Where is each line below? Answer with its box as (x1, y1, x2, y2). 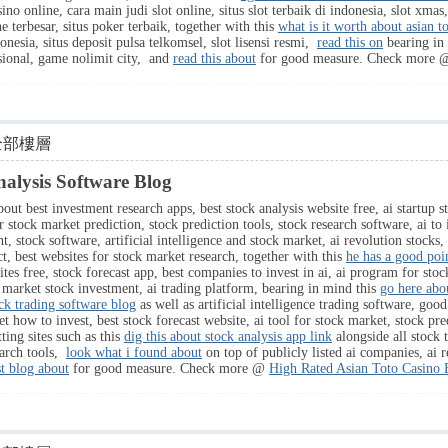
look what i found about (66, 345, 202, 360)
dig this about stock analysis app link (124, 329, 332, 344)
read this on (317, 35, 383, 50)
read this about (173, 51, 256, 66)
